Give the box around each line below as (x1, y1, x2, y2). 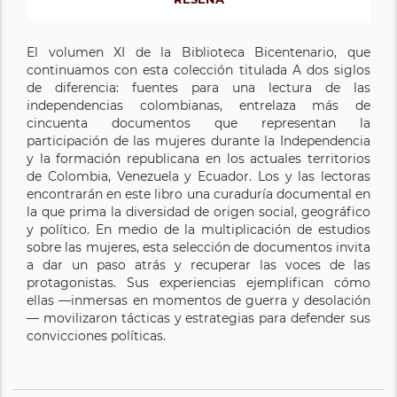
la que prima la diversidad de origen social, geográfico (27, 204, 370, 221)
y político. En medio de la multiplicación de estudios (27, 222, 370, 238)
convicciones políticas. (27, 328, 166, 345)
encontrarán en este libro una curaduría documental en (27, 186, 370, 203)
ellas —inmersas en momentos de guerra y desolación (27, 292, 370, 309)
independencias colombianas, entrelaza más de (27, 97, 370, 114)
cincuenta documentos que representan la (27, 115, 370, 132)
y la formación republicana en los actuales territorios (27, 151, 370, 167)
